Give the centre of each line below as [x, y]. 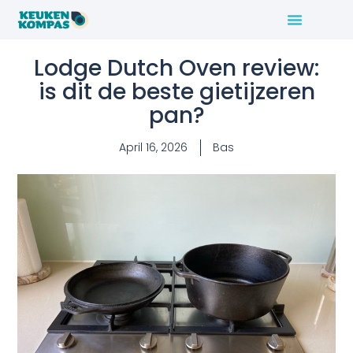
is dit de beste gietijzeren [176, 92]
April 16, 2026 [153, 148]
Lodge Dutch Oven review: [176, 69]
